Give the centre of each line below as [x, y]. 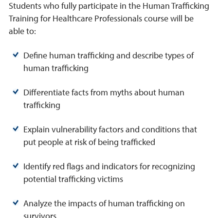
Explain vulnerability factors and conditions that [110, 129]
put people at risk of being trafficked [89, 142]
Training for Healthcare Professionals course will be [101, 18]
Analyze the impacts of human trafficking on [104, 203]
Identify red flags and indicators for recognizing [109, 166]
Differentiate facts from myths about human [104, 92]
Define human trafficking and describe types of [109, 55]
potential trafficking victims [73, 179]
